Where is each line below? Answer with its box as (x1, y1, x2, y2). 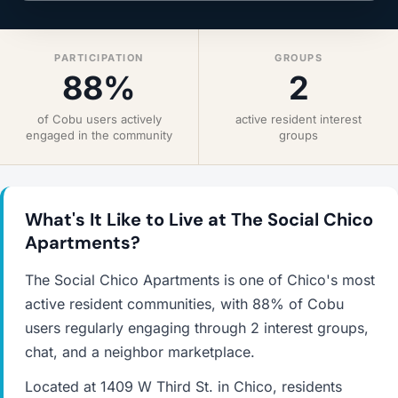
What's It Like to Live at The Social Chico (25, 208, 373, 231)
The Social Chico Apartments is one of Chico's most (25, 271, 375, 289)
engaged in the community (26, 128, 172, 142)
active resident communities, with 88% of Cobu (25, 295, 344, 313)
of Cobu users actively (36, 112, 162, 126)
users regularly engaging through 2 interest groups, (25, 319, 369, 337)
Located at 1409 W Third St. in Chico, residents (25, 378, 342, 395)
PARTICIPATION (54, 52, 144, 64)
